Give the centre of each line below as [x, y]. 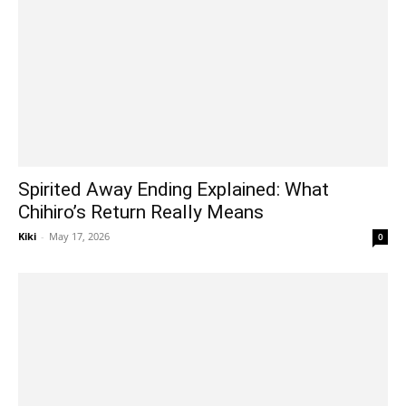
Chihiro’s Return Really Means [141, 212]
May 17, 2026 [79, 236]
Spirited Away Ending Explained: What [174, 189]
